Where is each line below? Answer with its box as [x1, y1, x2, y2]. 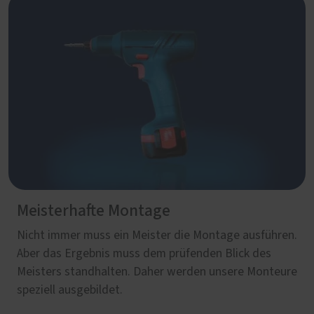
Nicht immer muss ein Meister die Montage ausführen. [17, 228, 297, 242]
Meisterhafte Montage [17, 202, 170, 219]
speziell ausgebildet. [17, 283, 123, 296]
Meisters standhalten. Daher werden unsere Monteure [17, 265, 297, 278]
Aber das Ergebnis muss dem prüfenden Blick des [17, 247, 271, 260]
